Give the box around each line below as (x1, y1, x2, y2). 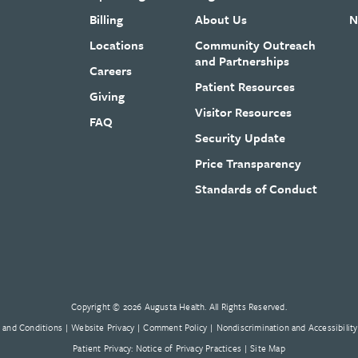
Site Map (250, 340, 285, 355)
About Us (195, 10, 248, 28)
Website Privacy (71, 320, 135, 334)
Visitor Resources (195, 102, 292, 121)
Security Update (195, 128, 286, 146)
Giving (89, 86, 125, 105)
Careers (89, 61, 132, 79)
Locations (89, 35, 144, 54)
